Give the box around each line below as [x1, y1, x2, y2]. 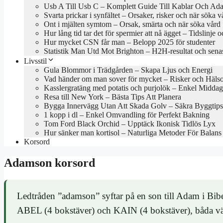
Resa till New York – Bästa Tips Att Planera [44, 93, 181, 102]
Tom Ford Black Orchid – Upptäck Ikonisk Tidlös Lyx [44, 119, 216, 128]
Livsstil [24, 57, 47, 66]
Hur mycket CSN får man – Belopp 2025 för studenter [44, 38, 215, 47]
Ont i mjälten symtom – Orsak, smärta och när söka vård [44, 20, 221, 29]
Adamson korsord [4, 156, 95, 169]
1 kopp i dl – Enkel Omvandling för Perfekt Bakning [44, 111, 210, 119]
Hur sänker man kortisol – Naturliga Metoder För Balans [44, 128, 222, 137]
